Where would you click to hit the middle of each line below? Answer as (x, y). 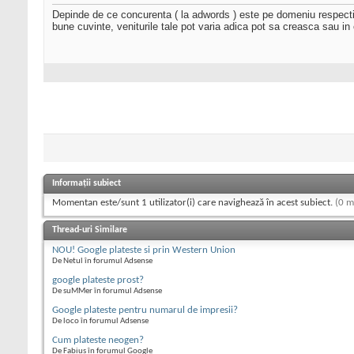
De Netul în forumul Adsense (102, 261)
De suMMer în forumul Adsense (107, 291)
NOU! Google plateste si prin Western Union (144, 250)
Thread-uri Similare (90, 230)
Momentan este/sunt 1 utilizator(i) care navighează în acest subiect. (194, 202)
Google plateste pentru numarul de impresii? (145, 310)
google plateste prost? (98, 280)
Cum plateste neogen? (98, 340)
